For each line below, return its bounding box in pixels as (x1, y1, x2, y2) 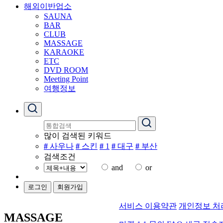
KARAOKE (44, 48, 84, 56)
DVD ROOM (44, 66, 88, 74)
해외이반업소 (24, 2, 72, 10)
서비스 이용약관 (119, 202, 177, 210)
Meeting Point (44, 75, 88, 83)
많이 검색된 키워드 (44, 131, 111, 140)
